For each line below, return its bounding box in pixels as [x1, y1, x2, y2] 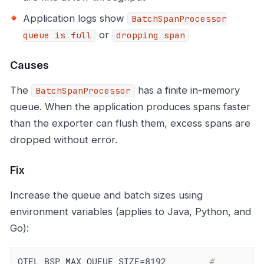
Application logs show [23, 12, 127, 25]
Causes [10, 59, 49, 72]
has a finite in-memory [135, 84, 240, 97]
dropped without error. [10, 134, 117, 146]
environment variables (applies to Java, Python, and [10, 206, 251, 218]
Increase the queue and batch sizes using [10, 189, 203, 202]
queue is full [23, 30, 92, 41]
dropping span [116, 30, 185, 41]
